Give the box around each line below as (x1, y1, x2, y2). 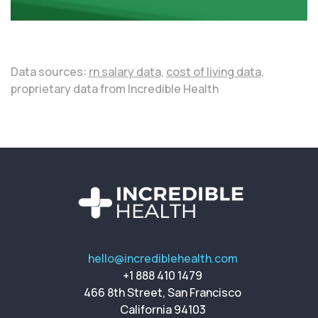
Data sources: (11, 64, 89, 79)
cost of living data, (166, 64, 264, 79)
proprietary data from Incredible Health (11, 81, 219, 97)
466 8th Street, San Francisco (84, 285, 241, 300)
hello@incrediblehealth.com (87, 251, 238, 266)
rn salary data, (89, 64, 164, 79)
